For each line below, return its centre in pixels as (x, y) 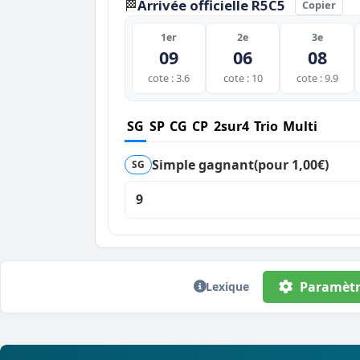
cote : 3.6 (169, 78)
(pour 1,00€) (292, 164)
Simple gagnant (203, 164)
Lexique (227, 286)
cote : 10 (243, 78)
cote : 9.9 (317, 78)
